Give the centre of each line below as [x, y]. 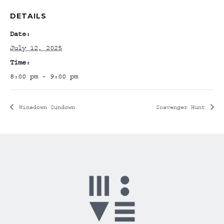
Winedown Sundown [45, 107]
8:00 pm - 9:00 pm [44, 76]
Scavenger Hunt [182, 107]
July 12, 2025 [36, 48]
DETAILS [28, 16]
